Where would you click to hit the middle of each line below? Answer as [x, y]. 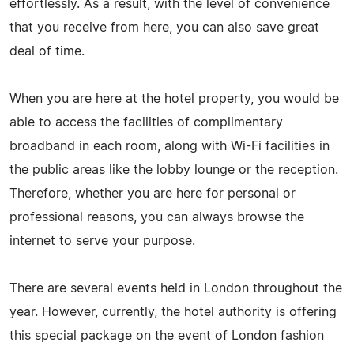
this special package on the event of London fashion [167, 335]
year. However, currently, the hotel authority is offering [173, 312]
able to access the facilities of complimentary [146, 122]
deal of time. [47, 51]
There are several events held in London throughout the [176, 288]
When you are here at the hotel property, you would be [174, 98]
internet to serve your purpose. [102, 241]
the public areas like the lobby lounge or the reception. [174, 169]
